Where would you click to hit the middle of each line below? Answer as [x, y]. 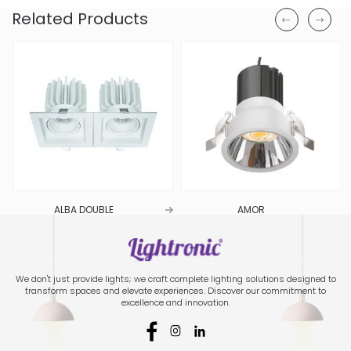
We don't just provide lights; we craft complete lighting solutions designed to [175, 279]
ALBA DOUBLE [82, 210]
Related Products [80, 19]
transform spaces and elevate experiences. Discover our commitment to [175, 291]
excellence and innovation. [175, 303]
